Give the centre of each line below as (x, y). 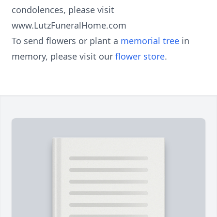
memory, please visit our (63, 56)
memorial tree (150, 41)
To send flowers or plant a (66, 41)
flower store (140, 56)
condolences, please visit (63, 10)
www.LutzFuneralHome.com (69, 25)
